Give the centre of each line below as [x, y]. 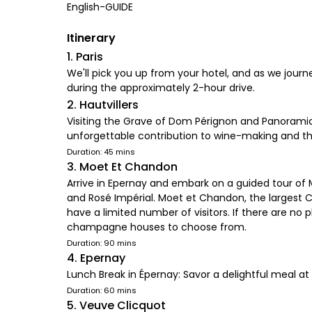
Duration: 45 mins [101, 152]
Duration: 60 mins [102, 290]
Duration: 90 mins [102, 243]
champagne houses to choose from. [157, 227]
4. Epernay [96, 258]
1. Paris [85, 57]
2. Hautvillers [103, 105]
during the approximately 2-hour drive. [161, 88]
